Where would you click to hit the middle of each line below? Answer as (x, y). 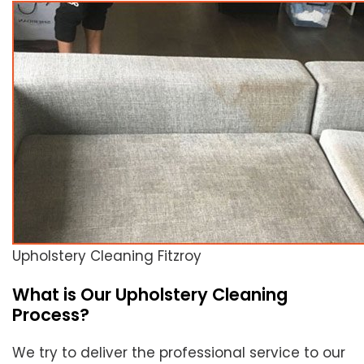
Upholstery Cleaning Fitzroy (107, 256)
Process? (51, 315)
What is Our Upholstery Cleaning (150, 295)
